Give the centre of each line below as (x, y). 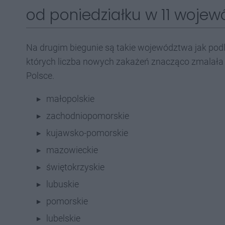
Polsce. (40, 76)
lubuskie (63, 184)
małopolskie (70, 99)
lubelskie (63, 218)
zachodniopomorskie (88, 116)
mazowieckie (72, 150)
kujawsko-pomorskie (87, 133)
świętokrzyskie (75, 167)
